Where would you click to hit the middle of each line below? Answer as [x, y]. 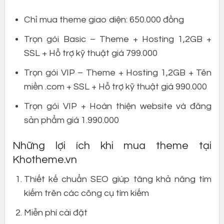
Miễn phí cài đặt [56, 212]
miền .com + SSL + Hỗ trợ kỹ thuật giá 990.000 [116, 86]
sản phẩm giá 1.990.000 [72, 120]
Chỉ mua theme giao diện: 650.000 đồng [104, 20]
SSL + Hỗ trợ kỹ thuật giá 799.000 [91, 53]
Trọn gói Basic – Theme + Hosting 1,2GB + [118, 39]
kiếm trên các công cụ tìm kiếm [87, 193]
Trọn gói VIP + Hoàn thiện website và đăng [118, 106]
